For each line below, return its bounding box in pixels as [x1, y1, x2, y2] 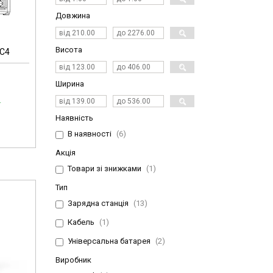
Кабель [68, 218, 94, 227]
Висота [55, 45, 82, 55]
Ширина [55, 79, 84, 89]
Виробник [55, 255, 91, 265]
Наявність [55, 113, 93, 123]
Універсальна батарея [68, 236, 151, 246]
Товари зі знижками [68, 164, 141, 174]
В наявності [68, 129, 112, 139]
